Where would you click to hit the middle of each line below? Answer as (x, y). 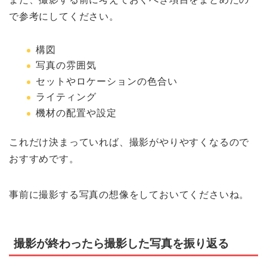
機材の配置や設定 (76, 113)
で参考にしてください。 (64, 16)
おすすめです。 (44, 159)
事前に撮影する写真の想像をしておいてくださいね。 (129, 195)
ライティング (66, 97)
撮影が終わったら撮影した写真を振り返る (121, 244)
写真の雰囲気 (66, 66)
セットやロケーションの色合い (107, 81)
